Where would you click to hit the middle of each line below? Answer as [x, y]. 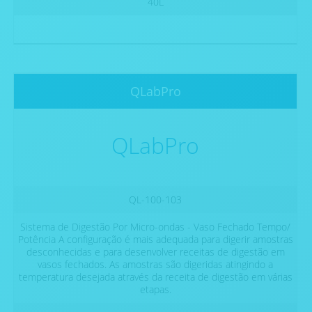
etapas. [155, 290]
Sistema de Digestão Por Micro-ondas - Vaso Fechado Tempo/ [155, 227]
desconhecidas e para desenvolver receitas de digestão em [155, 252]
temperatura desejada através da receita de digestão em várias [155, 277]
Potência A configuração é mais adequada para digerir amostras [155, 240]
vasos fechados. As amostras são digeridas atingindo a [155, 265]
